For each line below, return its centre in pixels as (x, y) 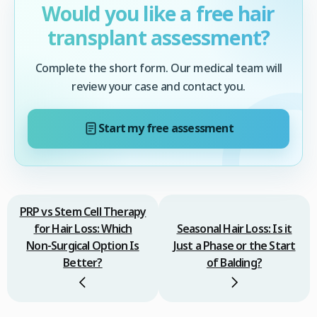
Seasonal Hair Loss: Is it (234, 228)
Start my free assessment (166, 128)
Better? (83, 262)
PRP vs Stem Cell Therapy (83, 211)
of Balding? (234, 262)
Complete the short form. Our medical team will (158, 68)
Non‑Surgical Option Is (83, 245)
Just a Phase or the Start (234, 245)
